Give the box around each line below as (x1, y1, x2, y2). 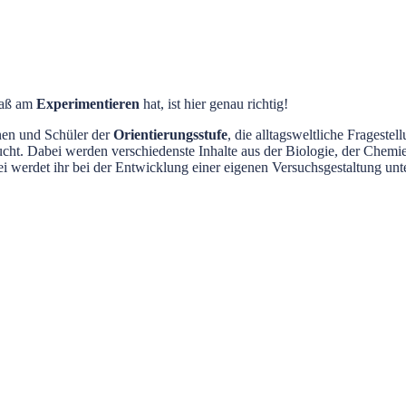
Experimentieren (36, 95, 140, 111)
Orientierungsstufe (113, 126, 227, 142)
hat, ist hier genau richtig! (140, 95, 288, 111)
